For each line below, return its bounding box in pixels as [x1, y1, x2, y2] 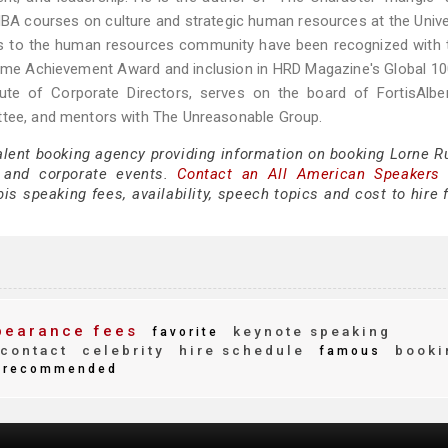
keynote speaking [227, 323, 391, 339]
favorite [146, 325, 219, 339]
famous [313, 344, 381, 358]
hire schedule [173, 342, 305, 358]
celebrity [76, 342, 165, 358]
